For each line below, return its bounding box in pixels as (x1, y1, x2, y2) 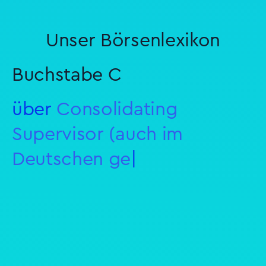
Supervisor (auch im (12, 124, 183, 144)
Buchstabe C (12, 65, 122, 84)
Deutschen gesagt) (12, 149, 175, 169)
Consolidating (56, 99, 178, 119)
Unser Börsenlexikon (46, 30, 220, 50)
